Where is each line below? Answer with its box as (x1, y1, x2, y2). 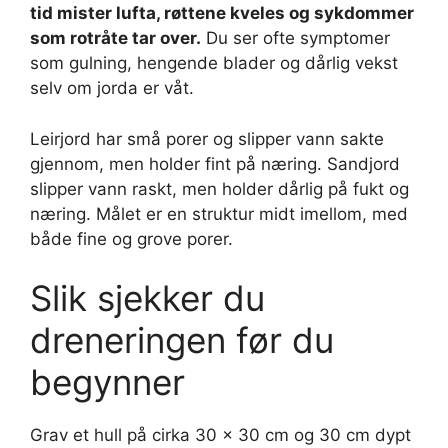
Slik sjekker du (30, 277, 265, 319)
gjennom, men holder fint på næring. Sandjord (30, 153, 400, 174)
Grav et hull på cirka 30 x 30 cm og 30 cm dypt (30, 425, 411, 445)
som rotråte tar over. (30, 28, 201, 48)
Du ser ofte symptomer (201, 28, 390, 48)
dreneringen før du (30, 319, 334, 361)
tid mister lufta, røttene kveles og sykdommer (30, 3, 414, 23)
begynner (30, 361, 185, 403)
